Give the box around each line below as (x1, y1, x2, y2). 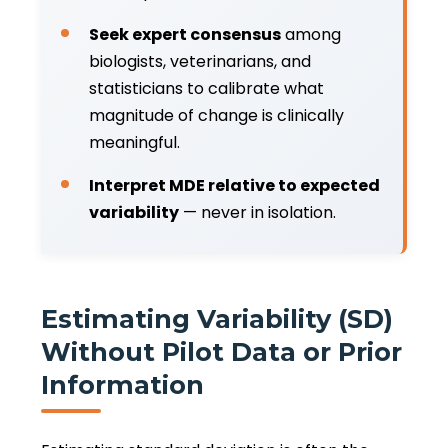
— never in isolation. (179, 200, 336, 224)
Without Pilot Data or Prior (41, 335, 402, 367)
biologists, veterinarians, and (89, 49, 311, 73)
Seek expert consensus (89, 22, 281, 46)
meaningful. (89, 130, 180, 154)
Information (41, 368, 204, 400)
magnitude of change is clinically (89, 103, 344, 127)
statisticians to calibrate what (89, 76, 324, 100)
